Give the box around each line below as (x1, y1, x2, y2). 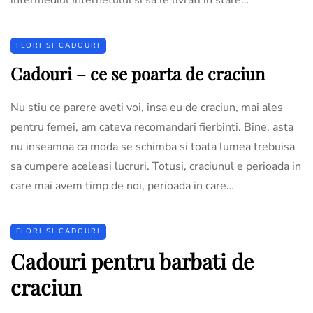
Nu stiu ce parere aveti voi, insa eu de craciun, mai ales (10, 99, 283, 115)
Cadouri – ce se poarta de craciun (10, 61, 265, 85)
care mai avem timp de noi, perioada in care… (10, 177, 234, 194)
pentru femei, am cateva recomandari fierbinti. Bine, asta (10, 119, 293, 135)
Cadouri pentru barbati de (10, 247, 254, 275)
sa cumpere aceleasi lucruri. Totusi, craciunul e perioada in (10, 158, 301, 174)
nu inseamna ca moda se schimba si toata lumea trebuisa (10, 138, 295, 154)
